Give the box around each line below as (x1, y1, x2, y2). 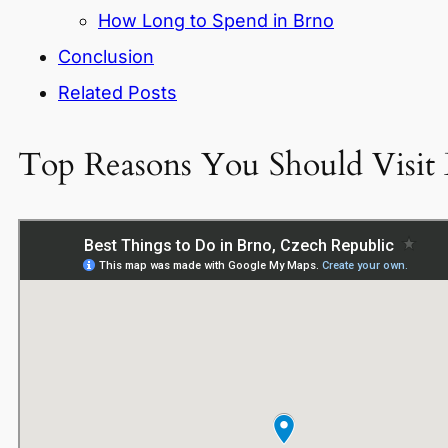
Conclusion (58, 46, 154, 68)
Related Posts (58, 82, 177, 104)
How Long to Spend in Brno (98, 10, 334, 32)
